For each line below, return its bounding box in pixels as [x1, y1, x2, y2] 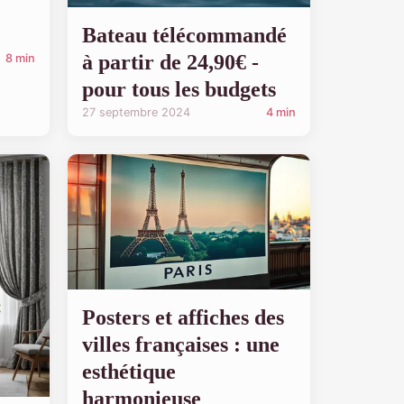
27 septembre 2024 [82, 106, 190, 119]
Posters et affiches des [82, 305, 284, 329]
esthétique [82, 359, 176, 383]
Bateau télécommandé [82, 23, 287, 47]
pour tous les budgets [82, 78, 276, 101]
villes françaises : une [82, 332, 280, 356]
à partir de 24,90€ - [82, 50, 259, 74]
